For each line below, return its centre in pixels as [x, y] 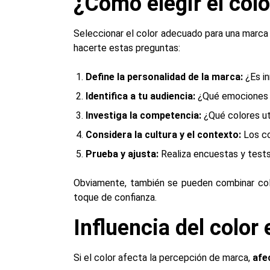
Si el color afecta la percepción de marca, [163, 258]
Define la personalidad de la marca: [164, 77]
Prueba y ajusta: [122, 154]
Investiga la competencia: [143, 115]
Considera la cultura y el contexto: [163, 135]
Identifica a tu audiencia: [140, 96]
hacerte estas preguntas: [127, 48]
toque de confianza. [115, 197]
